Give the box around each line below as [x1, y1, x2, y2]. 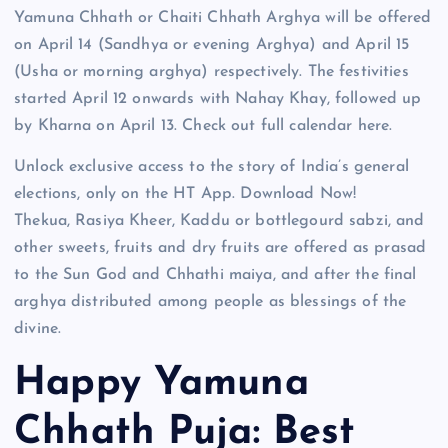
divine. [14, 320, 62, 337]
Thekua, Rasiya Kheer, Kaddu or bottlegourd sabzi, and [14, 212, 425, 229]
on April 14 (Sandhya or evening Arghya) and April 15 [14, 36, 410, 53]
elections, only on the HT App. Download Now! [14, 185, 357, 202]
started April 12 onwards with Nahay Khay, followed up [14, 90, 422, 107]
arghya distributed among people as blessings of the [14, 293, 407, 310]
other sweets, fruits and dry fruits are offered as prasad [14, 239, 427, 256]
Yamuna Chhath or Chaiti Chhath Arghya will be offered [14, 9, 432, 26]
